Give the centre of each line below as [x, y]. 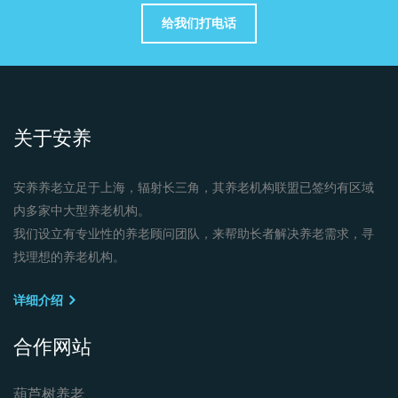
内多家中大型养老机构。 [82, 211]
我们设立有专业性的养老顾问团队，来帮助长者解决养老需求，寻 [194, 234]
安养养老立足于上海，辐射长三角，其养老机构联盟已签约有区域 [194, 187]
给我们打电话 [199, 23]
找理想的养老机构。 [69, 257]
